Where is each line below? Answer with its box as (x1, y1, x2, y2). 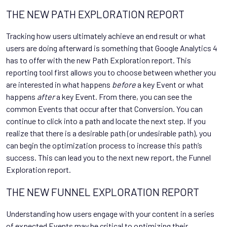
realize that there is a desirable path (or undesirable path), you (6, 128, 211, 138)
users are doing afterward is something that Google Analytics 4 (6, 43, 217, 53)
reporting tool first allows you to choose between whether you (6, 67, 216, 77)
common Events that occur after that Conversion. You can (6, 103, 203, 113)
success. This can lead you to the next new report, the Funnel (6, 152, 211, 162)
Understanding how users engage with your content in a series (6, 208, 214, 218)
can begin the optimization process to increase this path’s (6, 140, 202, 150)
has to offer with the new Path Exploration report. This (6, 55, 191, 65)
